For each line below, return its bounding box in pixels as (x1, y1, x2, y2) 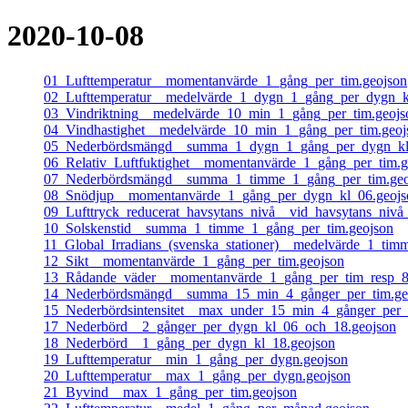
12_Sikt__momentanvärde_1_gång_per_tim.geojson (44, 252, 344, 269)
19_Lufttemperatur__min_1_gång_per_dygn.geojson (44, 351, 348, 367)
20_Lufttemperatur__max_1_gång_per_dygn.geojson (44, 367, 351, 383)
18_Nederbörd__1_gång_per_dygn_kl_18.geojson (44, 334, 335, 351)
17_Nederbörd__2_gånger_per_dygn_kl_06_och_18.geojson (44, 318, 396, 334)
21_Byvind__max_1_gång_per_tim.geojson (44, 383, 297, 400)
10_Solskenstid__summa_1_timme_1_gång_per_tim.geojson (44, 219, 393, 236)
